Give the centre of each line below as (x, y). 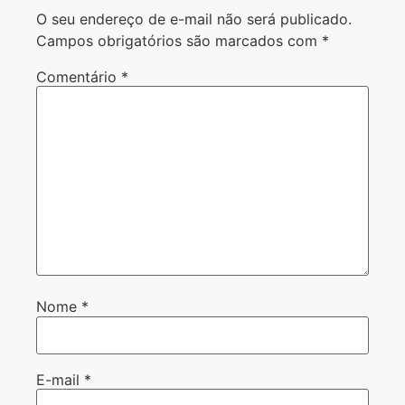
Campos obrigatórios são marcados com (179, 40)
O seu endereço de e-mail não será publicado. (194, 19)
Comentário (79, 76)
